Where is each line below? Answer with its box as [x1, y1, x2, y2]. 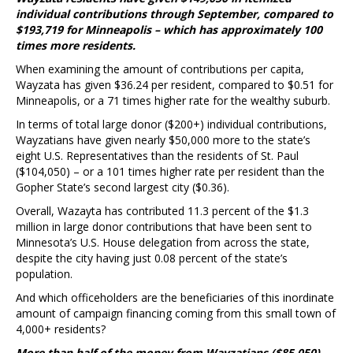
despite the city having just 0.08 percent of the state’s [16, 250, 288, 266]
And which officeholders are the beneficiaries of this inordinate [16, 289, 334, 305]
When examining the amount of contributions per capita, [16, 61, 304, 76]
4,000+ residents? [16, 321, 106, 336]
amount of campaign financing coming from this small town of [16, 305, 336, 321]
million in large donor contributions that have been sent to [16, 218, 312, 234]
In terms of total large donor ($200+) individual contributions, [16, 116, 327, 132]
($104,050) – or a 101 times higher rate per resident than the [16, 163, 325, 179]
